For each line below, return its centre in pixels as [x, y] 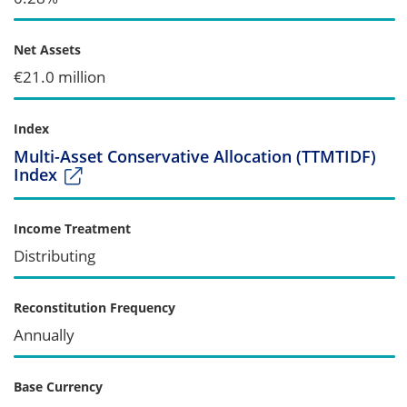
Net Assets [47, 49]
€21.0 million [60, 76]
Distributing [55, 255]
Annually [44, 334]
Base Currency [58, 386]
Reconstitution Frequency [94, 307]
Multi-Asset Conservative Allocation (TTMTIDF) [195, 156]
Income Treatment [72, 228]
